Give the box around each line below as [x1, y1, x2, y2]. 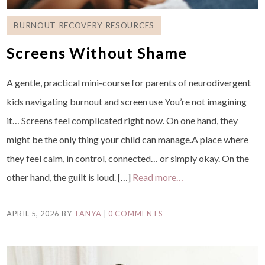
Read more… [132, 171, 184, 183]
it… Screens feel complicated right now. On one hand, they [7, 114, 238, 126]
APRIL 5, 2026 [7, 208, 60, 218]
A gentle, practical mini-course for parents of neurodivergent [7, 76, 251, 88]
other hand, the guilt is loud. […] [7, 171, 133, 183]
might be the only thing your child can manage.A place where [7, 133, 249, 145]
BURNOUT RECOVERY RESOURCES [14, 20, 154, 30]
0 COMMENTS [108, 208, 163, 218]
